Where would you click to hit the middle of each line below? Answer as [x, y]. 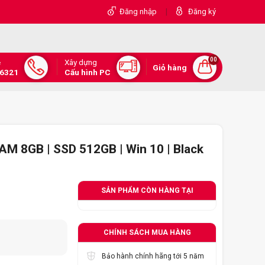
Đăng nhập [138, 12]
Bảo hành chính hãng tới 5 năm [153, 256]
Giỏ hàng [170, 67]
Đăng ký [202, 12]
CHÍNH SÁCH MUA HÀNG [147, 233]
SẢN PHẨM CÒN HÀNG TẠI [147, 191]
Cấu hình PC [87, 72]
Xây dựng [80, 62]
